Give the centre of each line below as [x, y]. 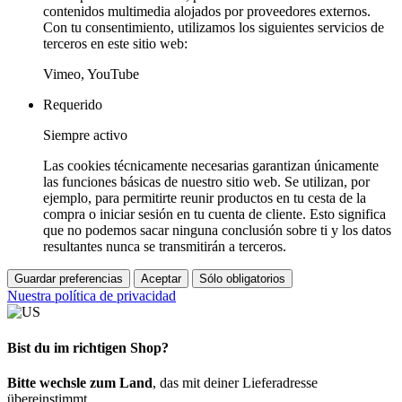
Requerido [73, 105]
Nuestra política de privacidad [92, 296]
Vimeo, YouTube [91, 74]
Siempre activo [85, 135]
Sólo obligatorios [242, 279]
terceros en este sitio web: [115, 44]
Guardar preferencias [69, 279]
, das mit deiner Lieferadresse [235, 383]
